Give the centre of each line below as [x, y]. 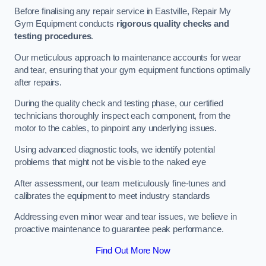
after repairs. [38, 82]
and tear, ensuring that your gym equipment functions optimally [132, 70]
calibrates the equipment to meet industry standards [112, 196]
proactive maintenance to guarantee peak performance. [119, 229]
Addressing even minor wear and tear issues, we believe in [126, 217]
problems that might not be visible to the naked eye [110, 162]
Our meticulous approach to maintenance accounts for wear [128, 57]
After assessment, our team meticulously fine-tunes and [120, 183]
